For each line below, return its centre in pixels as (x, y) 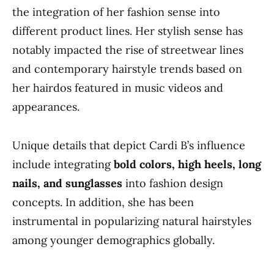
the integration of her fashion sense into (116, 12)
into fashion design (173, 183)
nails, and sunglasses (67, 183)
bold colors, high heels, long (187, 164)
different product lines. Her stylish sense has (128, 31)
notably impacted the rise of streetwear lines (128, 50)
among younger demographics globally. (113, 240)
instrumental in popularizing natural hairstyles (132, 221)
